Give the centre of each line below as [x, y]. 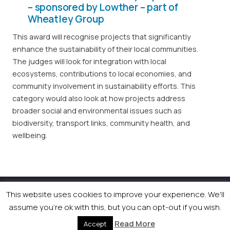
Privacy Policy [92, 207]
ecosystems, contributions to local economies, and [102, 74]
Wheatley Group [66, 19]
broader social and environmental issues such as [97, 111]
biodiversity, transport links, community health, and [101, 123]
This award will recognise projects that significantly [102, 37]
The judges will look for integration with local [89, 62]
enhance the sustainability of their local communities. [105, 49]
